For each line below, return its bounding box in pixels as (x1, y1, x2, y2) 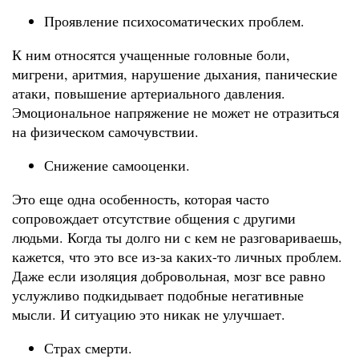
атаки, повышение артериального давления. (12, 83, 285, 103)
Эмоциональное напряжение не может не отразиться (12, 103, 339, 123)
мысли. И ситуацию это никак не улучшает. (12, 305, 285, 325)
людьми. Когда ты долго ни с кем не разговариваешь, (12, 228, 342, 248)
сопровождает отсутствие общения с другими (12, 208, 296, 228)
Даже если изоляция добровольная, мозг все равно (12, 266, 325, 286)
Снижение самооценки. (44, 155, 190, 175)
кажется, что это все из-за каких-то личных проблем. (12, 247, 342, 267)
